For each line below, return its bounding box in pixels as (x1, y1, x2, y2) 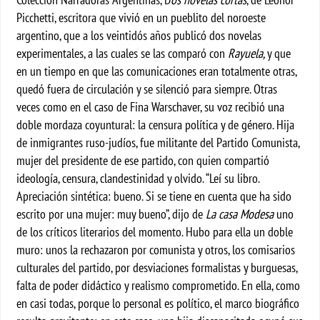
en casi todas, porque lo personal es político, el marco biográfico (16, 295, 300, 311)
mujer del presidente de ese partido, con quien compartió (16, 152, 270, 169)
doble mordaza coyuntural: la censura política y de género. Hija (16, 116, 295, 133)
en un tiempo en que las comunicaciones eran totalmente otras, (16, 63, 297, 79)
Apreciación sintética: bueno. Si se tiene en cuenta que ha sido (16, 188, 292, 204)
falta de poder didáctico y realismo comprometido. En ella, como (16, 277, 301, 294)
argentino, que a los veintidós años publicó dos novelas (16, 27, 262, 44)
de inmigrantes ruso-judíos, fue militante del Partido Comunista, (16, 134, 300, 151)
